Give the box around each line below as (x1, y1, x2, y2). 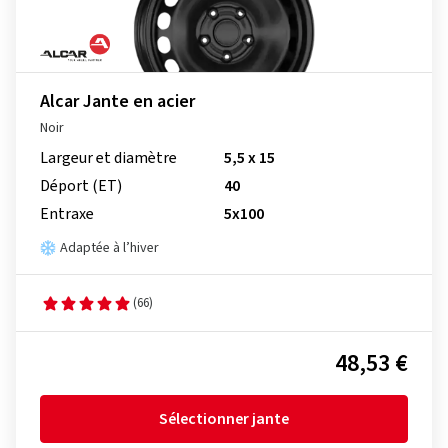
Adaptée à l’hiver (60, 238, 159, 258)
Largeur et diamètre (40, 147, 177, 169)
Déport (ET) (40, 175, 122, 197)
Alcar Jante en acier (40, 89, 195, 114)
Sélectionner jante (159, 408, 289, 430)
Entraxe (40, 203, 94, 225)
